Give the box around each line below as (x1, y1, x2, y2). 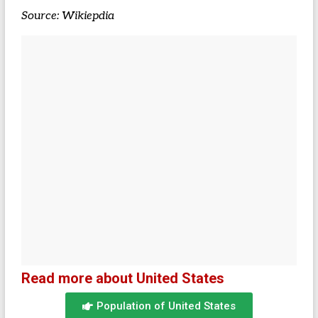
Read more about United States (21, 270, 224, 287)
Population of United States (96, 300, 236, 312)
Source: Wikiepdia (21, 9, 114, 23)
